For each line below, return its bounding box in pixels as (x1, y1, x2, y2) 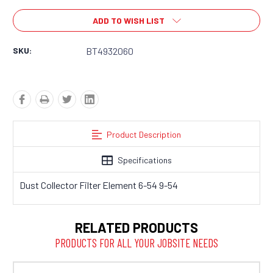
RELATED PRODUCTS (74, 219, 199, 236)
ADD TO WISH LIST (92, 15, 165, 26)
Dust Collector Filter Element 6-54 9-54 (19, 179, 178, 191)
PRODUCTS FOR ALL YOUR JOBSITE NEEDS (55, 236, 218, 250)
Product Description (106, 129, 181, 140)
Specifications (117, 155, 172, 166)
